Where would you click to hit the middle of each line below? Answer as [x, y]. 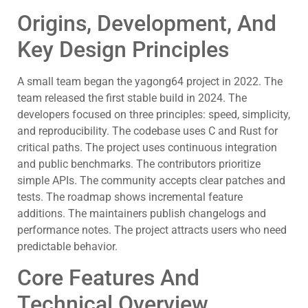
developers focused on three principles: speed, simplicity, [154, 114]
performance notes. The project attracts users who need [152, 230]
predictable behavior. [67, 246]
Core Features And [108, 278]
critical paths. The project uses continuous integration [147, 147]
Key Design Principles [123, 49]
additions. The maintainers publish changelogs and [142, 213]
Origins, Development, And [147, 23]
